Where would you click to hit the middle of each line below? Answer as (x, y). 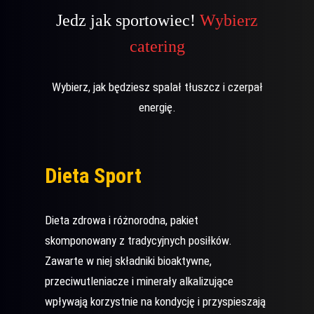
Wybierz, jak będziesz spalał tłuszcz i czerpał (157, 87)
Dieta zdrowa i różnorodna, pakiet (122, 220)
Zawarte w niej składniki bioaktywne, (129, 261)
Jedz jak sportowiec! (128, 20)
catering (157, 46)
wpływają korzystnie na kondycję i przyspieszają (156, 302)
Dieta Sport (94, 176)
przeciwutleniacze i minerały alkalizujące (139, 281)
